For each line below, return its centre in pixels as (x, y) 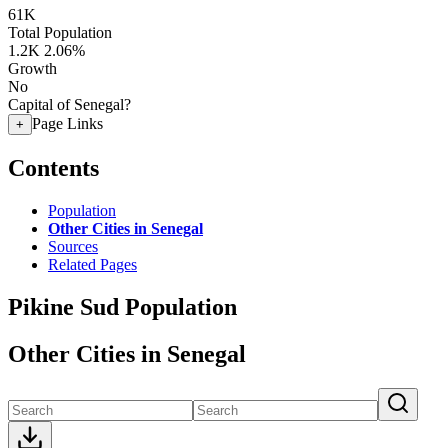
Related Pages (92, 264)
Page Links (67, 123)
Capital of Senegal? (69, 104)
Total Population (60, 32)
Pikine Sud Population (122, 306)
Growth (32, 68)
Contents (53, 167)
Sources (73, 246)
